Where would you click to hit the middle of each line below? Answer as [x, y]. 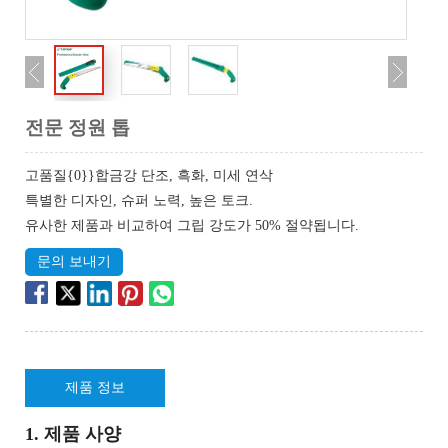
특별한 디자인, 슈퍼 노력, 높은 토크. [139, 200]
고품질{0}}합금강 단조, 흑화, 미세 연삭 [149, 175]
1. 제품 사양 [73, 434]
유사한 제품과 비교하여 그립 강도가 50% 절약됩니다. [192, 225]
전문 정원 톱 [77, 127]
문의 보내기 [74, 261]
